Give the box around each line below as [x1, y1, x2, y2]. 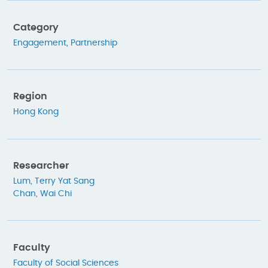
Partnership [71, 38, 117, 47]
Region [13, 92, 47, 102]
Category [13, 22, 59, 32]
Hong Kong [13, 108, 59, 117]
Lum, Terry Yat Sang [13, 176, 95, 185]
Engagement [13, 38, 66, 47]
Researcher [13, 160, 69, 170]
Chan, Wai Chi [13, 189, 72, 198]
